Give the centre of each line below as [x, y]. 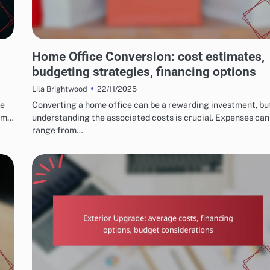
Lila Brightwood [60, 89]
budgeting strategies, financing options [144, 72]
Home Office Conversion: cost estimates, [148, 57]
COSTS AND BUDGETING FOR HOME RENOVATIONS [111, 45]
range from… [58, 130]
